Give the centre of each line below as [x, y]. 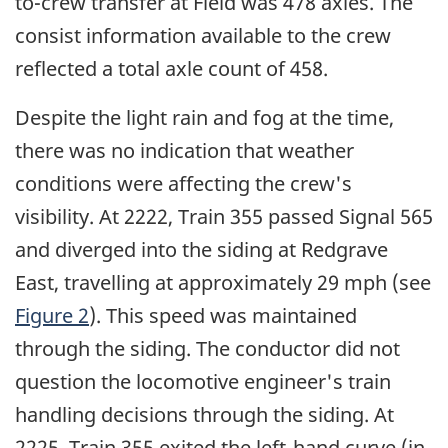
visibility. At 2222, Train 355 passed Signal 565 [224, 217]
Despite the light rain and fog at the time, [204, 118]
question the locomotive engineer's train [203, 382]
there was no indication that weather [184, 151]
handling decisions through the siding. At [204, 415]
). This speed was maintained [223, 316]
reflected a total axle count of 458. [171, 69]
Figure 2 [52, 316]
